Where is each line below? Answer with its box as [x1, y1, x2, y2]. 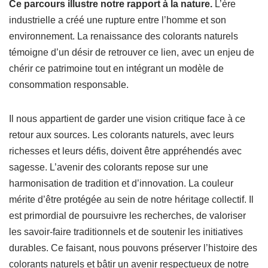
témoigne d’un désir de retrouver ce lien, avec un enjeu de [9, 47, 254, 57]
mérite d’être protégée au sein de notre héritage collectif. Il [9, 194, 254, 205]
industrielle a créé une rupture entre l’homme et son [9, 15, 226, 25]
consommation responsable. [9, 80, 129, 90]
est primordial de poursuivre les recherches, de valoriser [9, 211, 246, 221]
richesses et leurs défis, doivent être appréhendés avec [9, 146, 242, 156]
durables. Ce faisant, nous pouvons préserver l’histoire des [9, 243, 257, 253]
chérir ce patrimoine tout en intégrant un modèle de [9, 63, 224, 74]
